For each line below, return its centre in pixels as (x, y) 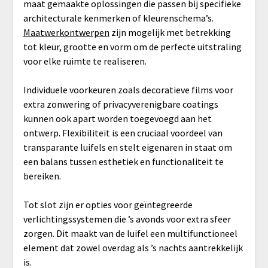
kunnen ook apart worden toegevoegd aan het (117, 119)
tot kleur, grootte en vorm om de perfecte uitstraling (132, 47)
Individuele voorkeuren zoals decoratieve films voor (128, 90)
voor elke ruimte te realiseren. (85, 61)
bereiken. (42, 176)
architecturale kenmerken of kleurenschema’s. (118, 18)
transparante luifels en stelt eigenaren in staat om (127, 147)
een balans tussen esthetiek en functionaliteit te (123, 162)
